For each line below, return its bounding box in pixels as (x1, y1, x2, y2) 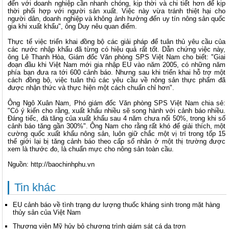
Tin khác (14, 181, 56, 194)
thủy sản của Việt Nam (13, 209, 81, 217)
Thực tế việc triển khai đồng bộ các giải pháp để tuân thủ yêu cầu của (8, 38, 226, 46)
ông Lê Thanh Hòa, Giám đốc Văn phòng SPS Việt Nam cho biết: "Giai (8, 53, 226, 61)
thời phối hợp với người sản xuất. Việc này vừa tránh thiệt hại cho (8, 7, 226, 15)
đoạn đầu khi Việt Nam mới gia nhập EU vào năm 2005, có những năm (8, 61, 226, 69)
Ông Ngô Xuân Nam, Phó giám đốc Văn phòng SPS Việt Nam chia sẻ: (8, 99, 226, 107)
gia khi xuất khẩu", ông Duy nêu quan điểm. (8, 22, 138, 31)
